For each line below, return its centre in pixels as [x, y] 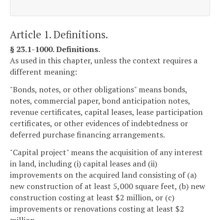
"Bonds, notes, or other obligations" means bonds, [98, 89]
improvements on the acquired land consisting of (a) [103, 175]
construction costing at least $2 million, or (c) [92, 197]
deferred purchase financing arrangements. [87, 134]
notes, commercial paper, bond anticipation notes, [100, 100]
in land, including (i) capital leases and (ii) [83, 163]
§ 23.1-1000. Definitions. [55, 49]
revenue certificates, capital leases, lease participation [106, 112]
